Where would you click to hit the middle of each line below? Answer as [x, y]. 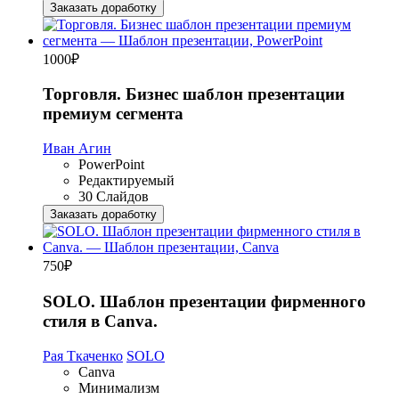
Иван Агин [77, 149]
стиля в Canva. [100, 321]
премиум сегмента [113, 114]
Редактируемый [126, 181]
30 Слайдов [114, 197]
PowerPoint [111, 165]
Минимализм [119, 387]
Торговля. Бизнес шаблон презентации [194, 94]
